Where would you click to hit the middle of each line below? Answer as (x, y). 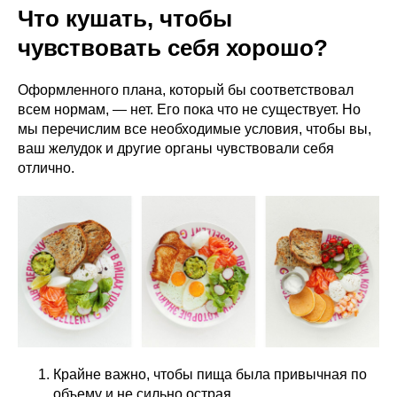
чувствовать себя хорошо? (173, 48)
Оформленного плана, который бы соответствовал (186, 90)
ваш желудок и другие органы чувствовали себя (176, 149)
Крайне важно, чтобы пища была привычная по (210, 375)
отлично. (46, 168)
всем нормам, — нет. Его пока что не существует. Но (189, 110)
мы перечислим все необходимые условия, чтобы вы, (195, 129)
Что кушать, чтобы (125, 19)
